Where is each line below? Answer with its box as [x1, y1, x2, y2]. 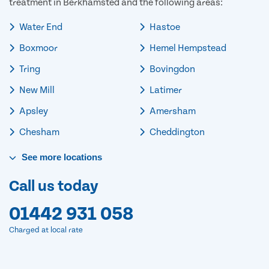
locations [61, 151, 102, 162]
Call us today [9, 177, 98, 195]
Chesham [17, 126, 59, 138]
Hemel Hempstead [148, 42, 226, 53]
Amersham [148, 105, 196, 116]
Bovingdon [148, 63, 195, 74]
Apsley [17, 105, 48, 116]
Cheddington [148, 126, 205, 138]
